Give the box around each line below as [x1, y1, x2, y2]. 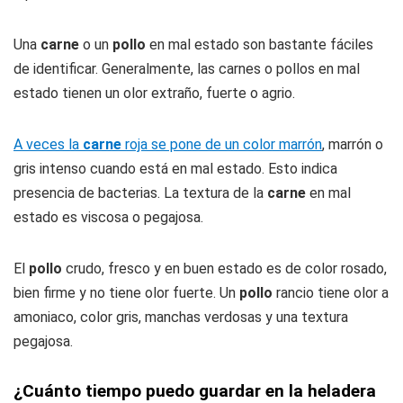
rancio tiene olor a [273, 283, 389, 301]
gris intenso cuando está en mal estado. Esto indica [13, 159, 337, 177]
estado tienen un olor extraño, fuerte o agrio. [13, 84, 295, 102]
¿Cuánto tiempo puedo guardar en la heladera [13, 380, 376, 401]
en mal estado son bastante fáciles [146, 35, 373, 53]
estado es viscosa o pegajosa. [13, 208, 203, 226]
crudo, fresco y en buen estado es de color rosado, [62, 259, 387, 277]
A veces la [13, 135, 83, 153]
